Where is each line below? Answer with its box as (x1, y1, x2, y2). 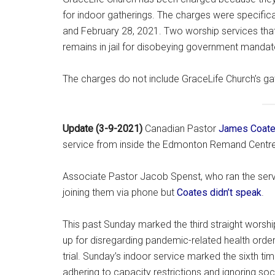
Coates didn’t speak (177, 187, 261, 199)
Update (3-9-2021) (63, 123, 142, 135)
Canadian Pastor (142, 123, 219, 135)
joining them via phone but (63, 187, 177, 199)
